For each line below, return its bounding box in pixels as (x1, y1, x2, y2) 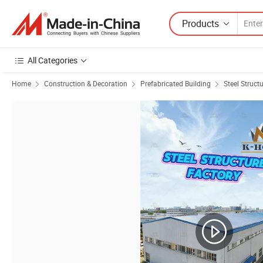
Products (182, 16, 219, 30)
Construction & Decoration (44, 79, 127, 88)
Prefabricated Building (140, 79, 211, 88)
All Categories (28, 55, 77, 66)
